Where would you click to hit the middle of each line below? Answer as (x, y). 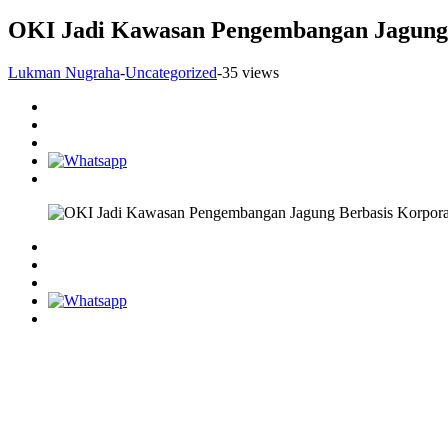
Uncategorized (171, 72)
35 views (250, 72)
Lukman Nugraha (64, 72)
